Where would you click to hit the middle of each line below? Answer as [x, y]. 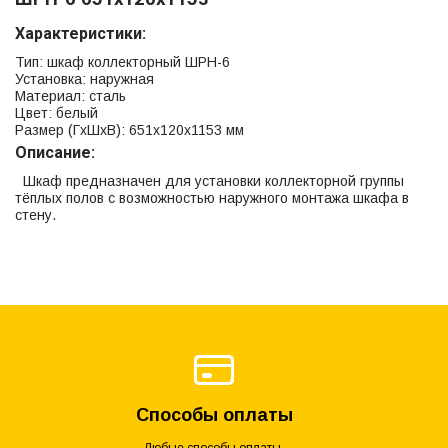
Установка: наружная [84, 78]
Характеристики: [80, 33]
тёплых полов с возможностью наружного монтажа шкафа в [212, 197]
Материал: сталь [70, 95]
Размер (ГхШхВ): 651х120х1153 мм [129, 129]
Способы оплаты [214, 414]
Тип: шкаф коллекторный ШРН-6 [122, 61]
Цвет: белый [56, 112]
